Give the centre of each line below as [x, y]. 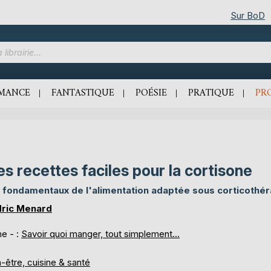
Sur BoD [248, 15]
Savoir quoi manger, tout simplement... [100, 234]
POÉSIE [151, 93]
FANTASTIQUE [83, 93]
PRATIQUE [211, 93]
